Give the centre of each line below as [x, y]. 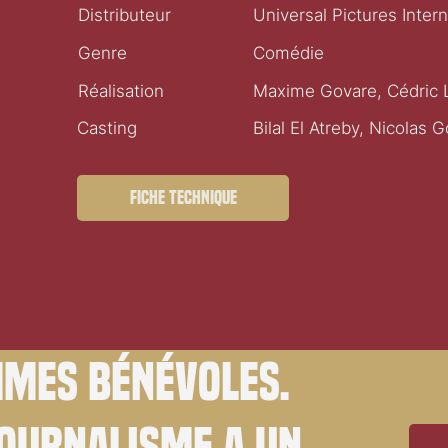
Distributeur [124, 15]
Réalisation [120, 90]
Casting [107, 128]
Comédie [289, 52]
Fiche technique [183, 198]
